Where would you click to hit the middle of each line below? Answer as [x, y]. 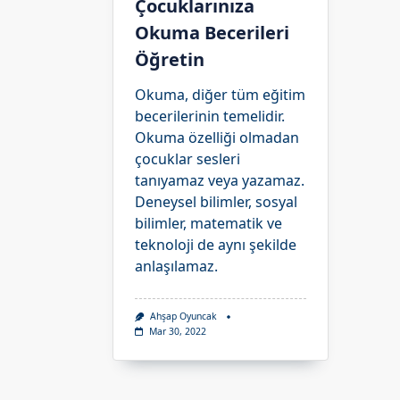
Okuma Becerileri [212, 33]
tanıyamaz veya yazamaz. [220, 181]
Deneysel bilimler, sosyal [216, 202]
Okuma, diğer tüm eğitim [220, 95]
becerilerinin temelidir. [210, 117]
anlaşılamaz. [176, 267]
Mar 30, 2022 [177, 331]
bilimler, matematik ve [208, 224]
